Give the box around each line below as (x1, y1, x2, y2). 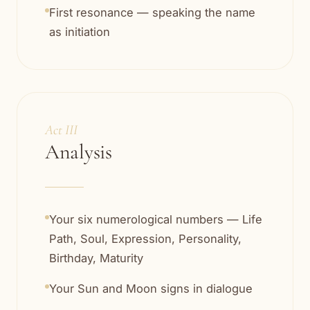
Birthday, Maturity (49, 251, 143, 266)
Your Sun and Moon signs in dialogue (49, 282, 253, 296)
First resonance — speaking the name (49, 6, 255, 20)
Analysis (45, 139, 112, 165)
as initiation (49, 25, 110, 39)
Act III (45, 122, 77, 139)
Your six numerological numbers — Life (49, 212, 262, 227)
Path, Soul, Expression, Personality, (49, 232, 241, 246)
